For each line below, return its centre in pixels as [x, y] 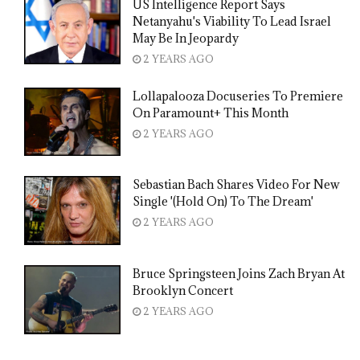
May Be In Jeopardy [186, 38]
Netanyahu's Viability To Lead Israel [232, 21]
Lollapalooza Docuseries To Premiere [238, 96]
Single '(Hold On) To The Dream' [223, 202]
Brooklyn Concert [183, 291]
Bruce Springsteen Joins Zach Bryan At [239, 274]
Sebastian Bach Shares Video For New [236, 185]
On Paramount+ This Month [211, 112]
